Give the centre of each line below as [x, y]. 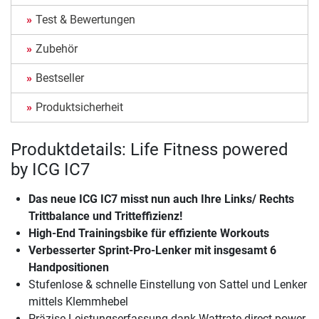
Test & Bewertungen [85, 20]
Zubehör [57, 49]
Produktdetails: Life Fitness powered [150, 150]
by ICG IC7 [50, 170]
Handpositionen [69, 268]
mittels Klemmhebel [78, 302]
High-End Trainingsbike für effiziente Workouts [149, 234]
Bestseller [60, 78]
